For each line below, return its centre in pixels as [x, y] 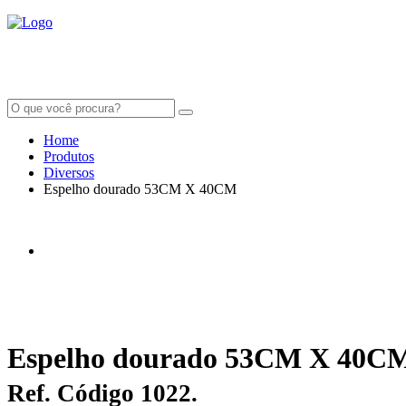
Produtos [69, 157]
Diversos [69, 173]
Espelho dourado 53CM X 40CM [140, 189]
